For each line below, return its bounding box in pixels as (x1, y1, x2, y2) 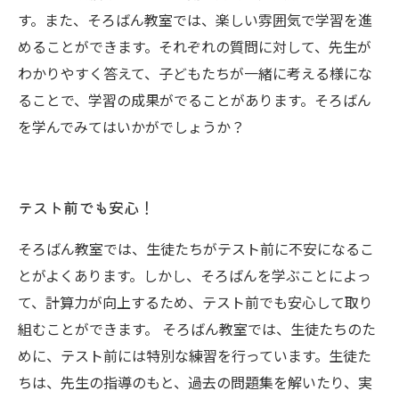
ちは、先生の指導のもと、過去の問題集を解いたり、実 (18, 371, 372, 393)
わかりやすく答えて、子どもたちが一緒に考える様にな (18, 62, 372, 84)
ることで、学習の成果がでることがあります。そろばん (18, 89, 371, 110)
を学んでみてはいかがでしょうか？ (18, 116, 245, 137)
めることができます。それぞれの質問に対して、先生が (18, 36, 371, 57)
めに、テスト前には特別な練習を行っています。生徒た (18, 345, 371, 366)
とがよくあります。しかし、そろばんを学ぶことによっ (18, 265, 371, 286)
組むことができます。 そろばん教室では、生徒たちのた (18, 318, 376, 339)
